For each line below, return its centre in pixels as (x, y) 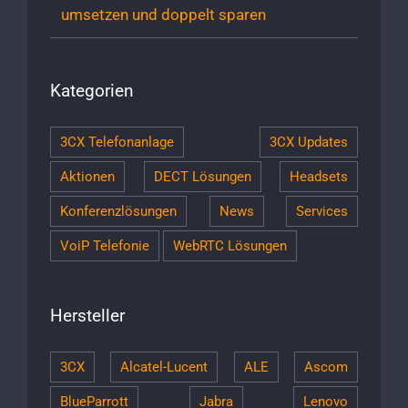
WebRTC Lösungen (230, 245)
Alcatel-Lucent (164, 367)
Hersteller (87, 315)
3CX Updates (309, 142)
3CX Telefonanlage (117, 142)
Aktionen (87, 176)
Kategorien (92, 91)
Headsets (319, 176)
